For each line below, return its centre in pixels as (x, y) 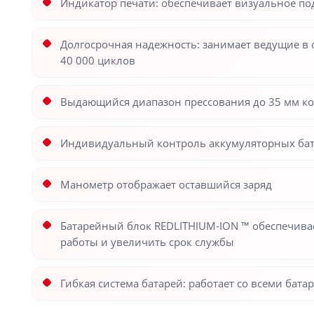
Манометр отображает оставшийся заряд (166, 184)
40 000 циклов (98, 60)
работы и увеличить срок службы (147, 242)
